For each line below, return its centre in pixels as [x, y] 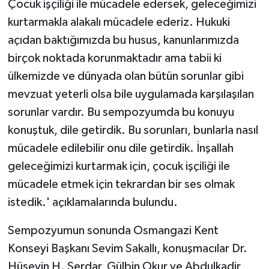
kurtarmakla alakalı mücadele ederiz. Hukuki [119, 22]
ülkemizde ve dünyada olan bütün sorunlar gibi [125, 76]
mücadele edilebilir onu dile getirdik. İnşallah [120, 148]
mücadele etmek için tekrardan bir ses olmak [121, 184]
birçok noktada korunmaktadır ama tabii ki [114, 58]
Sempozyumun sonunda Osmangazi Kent [113, 230]
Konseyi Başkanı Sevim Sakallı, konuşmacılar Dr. [127, 248]
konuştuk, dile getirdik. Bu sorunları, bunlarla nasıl [133, 130]
